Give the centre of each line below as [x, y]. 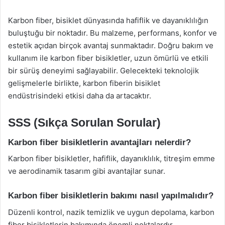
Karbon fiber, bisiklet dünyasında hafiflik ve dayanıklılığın [108, 20]
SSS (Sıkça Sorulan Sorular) [84, 123]
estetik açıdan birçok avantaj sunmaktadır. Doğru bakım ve [111, 45]
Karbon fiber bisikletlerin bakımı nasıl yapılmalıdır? [111, 196]
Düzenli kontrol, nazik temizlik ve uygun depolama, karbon [111, 212]
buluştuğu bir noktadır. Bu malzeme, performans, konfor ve [113, 33]
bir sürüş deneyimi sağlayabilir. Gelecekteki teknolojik [103, 71]
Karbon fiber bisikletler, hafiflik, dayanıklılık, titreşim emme [111, 158]
